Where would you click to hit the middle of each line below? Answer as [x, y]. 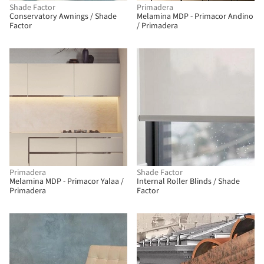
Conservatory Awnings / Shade [63, 16]
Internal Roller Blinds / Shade [188, 181]
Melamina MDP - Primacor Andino [195, 16]
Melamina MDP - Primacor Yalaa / [67, 181]
